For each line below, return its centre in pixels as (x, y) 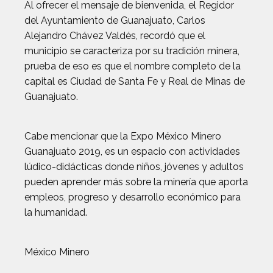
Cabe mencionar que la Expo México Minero (123, 136)
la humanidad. (56, 213)
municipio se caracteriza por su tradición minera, (132, 51)
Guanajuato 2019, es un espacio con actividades (132, 152)
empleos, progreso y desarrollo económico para (133, 197)
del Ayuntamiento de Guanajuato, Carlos (115, 21)
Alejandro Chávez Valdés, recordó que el (115, 36)
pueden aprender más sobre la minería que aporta (136, 182)
